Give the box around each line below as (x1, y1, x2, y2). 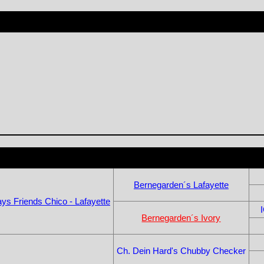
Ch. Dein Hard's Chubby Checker (116, 245, 246, 256)
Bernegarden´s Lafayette (133, 179, 229, 190)
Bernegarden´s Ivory (141, 212, 221, 223)
